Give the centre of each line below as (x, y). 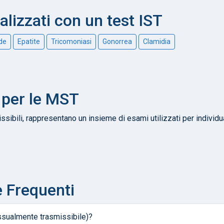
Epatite (29, 41)
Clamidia (157, 41)
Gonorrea (117, 41)
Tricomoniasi (71, 41)
